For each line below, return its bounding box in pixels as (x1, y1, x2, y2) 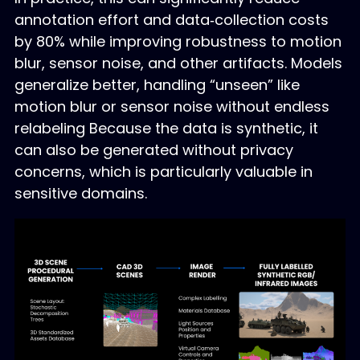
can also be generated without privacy (14, 139, 293, 160)
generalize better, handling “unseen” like (14, 74, 300, 95)
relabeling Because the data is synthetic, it (14, 117, 318, 138)
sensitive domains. (14, 182, 147, 203)
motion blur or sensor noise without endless (14, 96, 329, 117)
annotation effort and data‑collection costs (14, 9, 329, 30)
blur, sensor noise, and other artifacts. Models (14, 52, 342, 73)
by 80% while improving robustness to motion (14, 31, 342, 51)
